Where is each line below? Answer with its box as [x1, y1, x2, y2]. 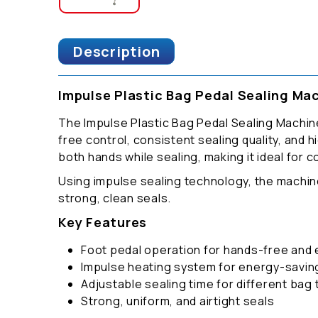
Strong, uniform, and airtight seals [81, 293, 275, 309]
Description [73, 42, 160, 62]
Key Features [58, 214, 147, 231]
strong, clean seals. [58, 190, 171, 207]
